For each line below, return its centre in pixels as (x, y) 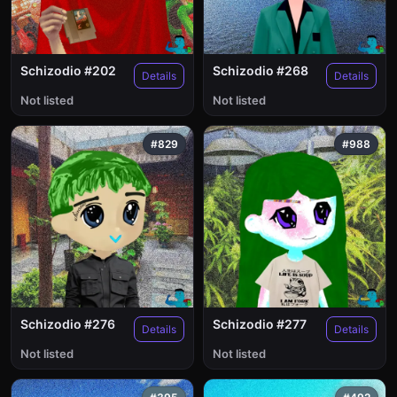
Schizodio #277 (260, 324)
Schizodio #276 (68, 324)
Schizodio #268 (261, 70)
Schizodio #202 (68, 70)
